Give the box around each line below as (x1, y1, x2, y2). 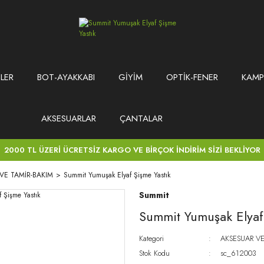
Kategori (139, 233, 164, 244)
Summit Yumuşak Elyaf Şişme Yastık (64, 170, 170, 180)
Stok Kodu (139, 247, 170, 259)
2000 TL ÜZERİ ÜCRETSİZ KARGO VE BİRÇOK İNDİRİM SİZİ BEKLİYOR (4, 144, 260, 156)
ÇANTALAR (120, 112, 163, 125)
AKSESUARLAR (41, 112, 96, 125)
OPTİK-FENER (166, 71, 218, 84)
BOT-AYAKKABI (37, 71, 95, 84)
